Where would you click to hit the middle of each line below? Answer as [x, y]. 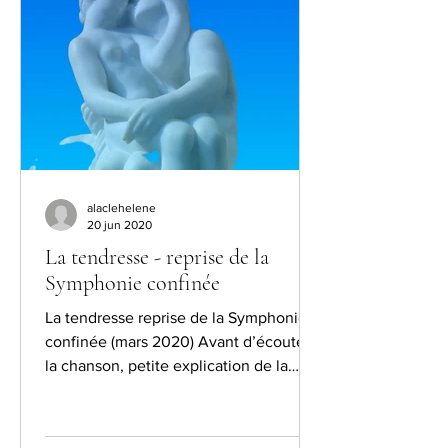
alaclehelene [121, 208]
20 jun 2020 [119, 224]
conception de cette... [121, 389]
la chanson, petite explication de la [166, 365]
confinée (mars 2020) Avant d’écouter [177, 341]
